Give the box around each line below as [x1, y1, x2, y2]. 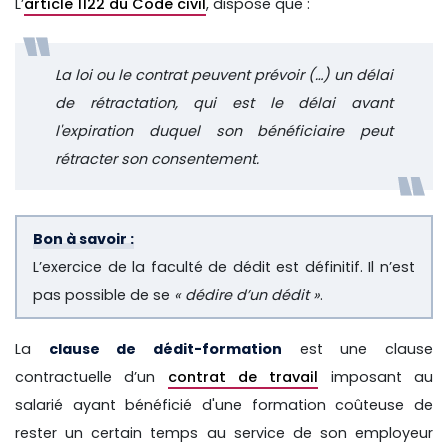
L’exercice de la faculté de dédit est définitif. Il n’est [33, 256, 415, 277]
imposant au [318, 366, 434, 387]
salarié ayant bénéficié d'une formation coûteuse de [15, 394, 433, 415]
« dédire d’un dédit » [174, 284, 320, 305]
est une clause [282, 338, 434, 359]
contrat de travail [167, 366, 319, 387]
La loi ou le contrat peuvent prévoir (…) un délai [55, 64, 393, 85]
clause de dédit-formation [48, 338, 283, 359]
